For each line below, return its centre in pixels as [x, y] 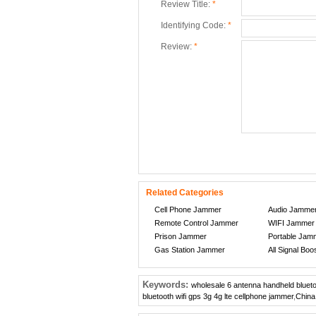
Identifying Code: [194, 25]
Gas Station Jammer [190, 250]
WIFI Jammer [291, 223]
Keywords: [167, 285]
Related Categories [185, 193]
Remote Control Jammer [196, 223]
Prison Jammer [181, 236]
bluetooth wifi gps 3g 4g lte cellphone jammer [218, 296]
